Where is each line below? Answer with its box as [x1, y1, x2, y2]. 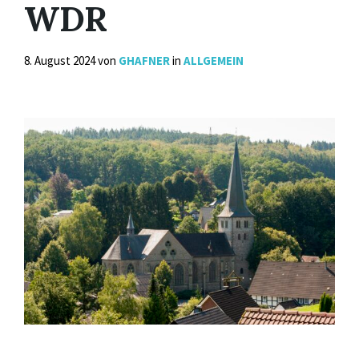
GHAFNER [119, 53, 170, 68]
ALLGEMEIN [184, 53, 244, 68]
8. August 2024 [24, 53, 98, 68]
